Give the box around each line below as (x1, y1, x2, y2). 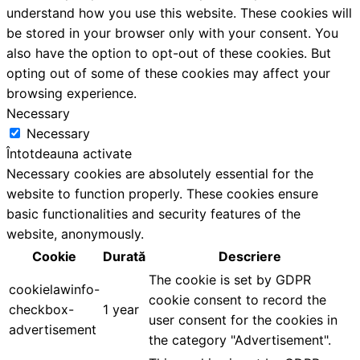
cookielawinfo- (9, 281, 100, 298)
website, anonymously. (6, 226, 144, 243)
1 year (103, 301, 139, 318)
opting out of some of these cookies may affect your (6, 65, 330, 82)
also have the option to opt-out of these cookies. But (6, 45, 331, 62)
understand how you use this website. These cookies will (6, 5, 352, 22)
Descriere (219, 248, 281, 265)
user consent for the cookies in (149, 312, 337, 329)
